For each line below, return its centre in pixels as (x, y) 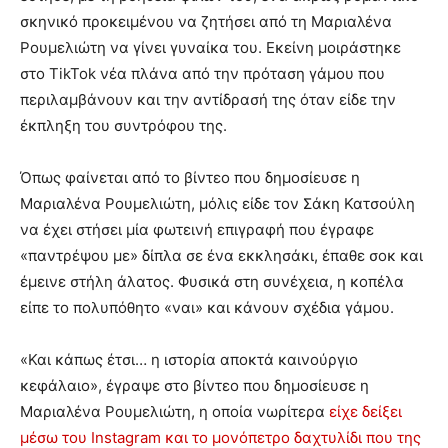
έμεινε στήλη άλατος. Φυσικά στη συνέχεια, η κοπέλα (212, 281)
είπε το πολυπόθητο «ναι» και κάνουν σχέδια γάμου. (209, 307)
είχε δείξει (365, 411)
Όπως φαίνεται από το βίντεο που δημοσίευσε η (190, 177)
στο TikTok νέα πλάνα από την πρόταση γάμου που (202, 73)
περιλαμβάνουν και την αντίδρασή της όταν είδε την (208, 99)
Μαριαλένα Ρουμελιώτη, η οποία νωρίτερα (174, 411)
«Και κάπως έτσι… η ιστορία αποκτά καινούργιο (189, 359)
